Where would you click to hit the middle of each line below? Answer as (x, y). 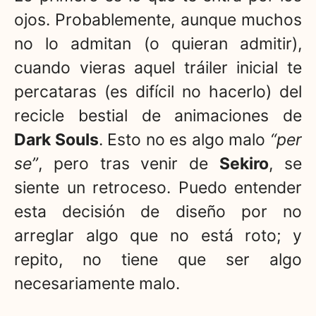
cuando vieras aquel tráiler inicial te (158, 68)
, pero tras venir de (129, 164)
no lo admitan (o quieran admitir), (158, 44)
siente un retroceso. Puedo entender (158, 188)
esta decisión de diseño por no (158, 212)
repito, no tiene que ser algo (158, 260)
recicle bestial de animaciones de (158, 116)
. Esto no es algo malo (184, 140)
